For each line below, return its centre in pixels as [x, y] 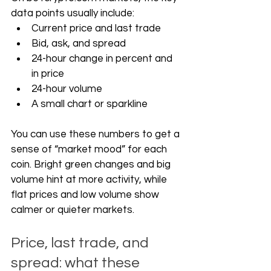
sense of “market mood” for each [90, 149]
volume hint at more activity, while [90, 180]
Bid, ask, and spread [79, 44]
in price [48, 74]
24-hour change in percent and [103, 59]
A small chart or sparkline [90, 104]
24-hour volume [67, 89]
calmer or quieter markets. [73, 210]
